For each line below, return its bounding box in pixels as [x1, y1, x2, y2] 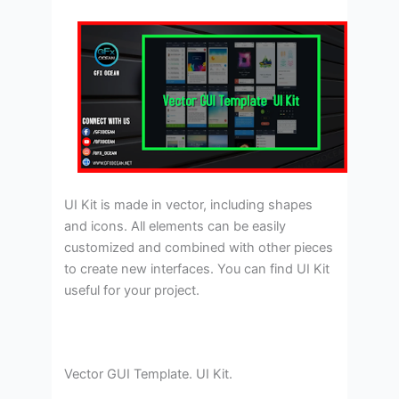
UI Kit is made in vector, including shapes [64, 196, 313, 213]
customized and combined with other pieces [64, 239, 334, 256]
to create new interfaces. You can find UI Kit [64, 260, 330, 277]
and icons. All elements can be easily [64, 217, 287, 234]
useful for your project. [64, 281, 200, 298]
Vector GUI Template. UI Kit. [64, 366, 233, 383]
